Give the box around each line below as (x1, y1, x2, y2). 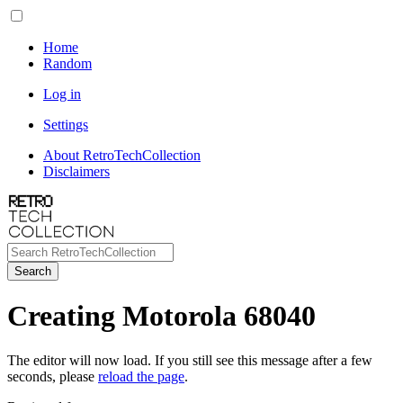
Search (14, 264, 51, 278)
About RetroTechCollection (43, 148, 201, 163)
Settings (43, 117, 88, 132)
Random (43, 56, 92, 71)
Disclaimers (43, 164, 110, 179)
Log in (43, 86, 81, 102)
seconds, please (7, 368, 98, 384)
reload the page (98, 368, 184, 384)
